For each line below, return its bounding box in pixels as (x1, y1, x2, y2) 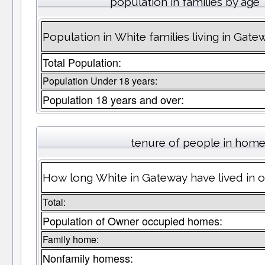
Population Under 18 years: (42, 74, 157, 88)
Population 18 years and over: (42, 92, 184, 108)
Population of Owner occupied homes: (42, 213, 222, 229)
